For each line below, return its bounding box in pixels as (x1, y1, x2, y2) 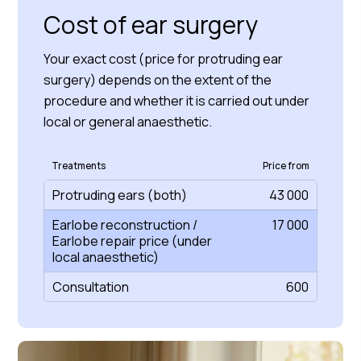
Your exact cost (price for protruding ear (44, 50, 284, 68)
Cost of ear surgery (44, 8, 259, 41)
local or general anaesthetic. (44, 113, 213, 131)
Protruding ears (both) (52, 186, 187, 204)
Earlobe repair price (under (52, 232, 212, 250)
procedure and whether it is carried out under (44, 92, 310, 110)
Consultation (52, 278, 129, 296)
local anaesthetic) (52, 248, 159, 266)
